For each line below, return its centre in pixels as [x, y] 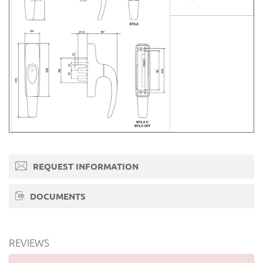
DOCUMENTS [56, 197]
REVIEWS [29, 243]
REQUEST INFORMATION [84, 167]
